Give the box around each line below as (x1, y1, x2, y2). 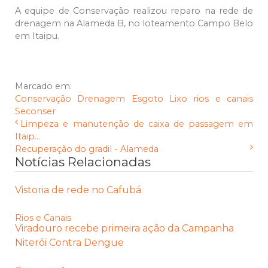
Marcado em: (15, 81, 72, 92)
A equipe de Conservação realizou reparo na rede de (15, 5, 253, 17)
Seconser (15, 106, 56, 117)
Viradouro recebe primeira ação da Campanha (15, 223, 234, 234)
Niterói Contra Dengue (15, 237, 124, 249)
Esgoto (131, 93, 163, 105)
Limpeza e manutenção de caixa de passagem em (20, 118, 253, 130)
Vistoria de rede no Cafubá (15, 184, 141, 196)
